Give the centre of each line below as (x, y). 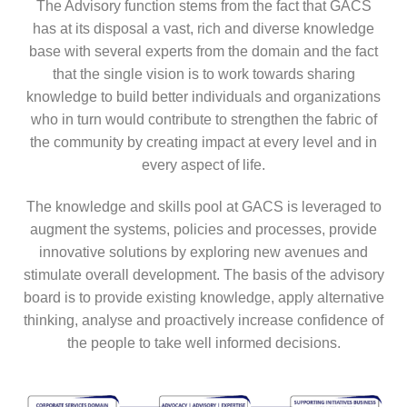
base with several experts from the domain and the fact (203, 52)
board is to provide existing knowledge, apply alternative (203, 298)
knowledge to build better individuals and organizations (203, 97)
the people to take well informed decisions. (203, 343)
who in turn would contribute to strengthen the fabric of (203, 120)
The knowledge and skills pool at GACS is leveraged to (203, 207)
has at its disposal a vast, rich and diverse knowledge (203, 29)
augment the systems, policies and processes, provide (203, 230)
